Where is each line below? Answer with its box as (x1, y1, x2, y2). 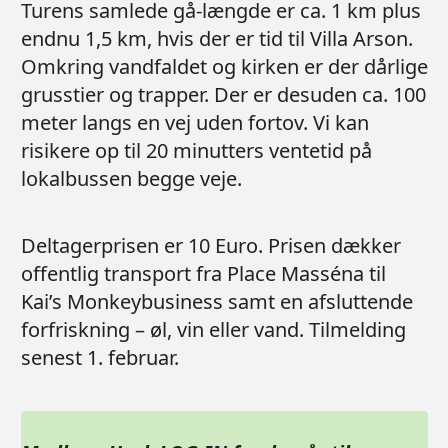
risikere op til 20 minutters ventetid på (21, 136, 372, 164)
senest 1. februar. (21, 343, 179, 371)
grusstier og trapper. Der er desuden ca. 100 (21, 80, 426, 108)
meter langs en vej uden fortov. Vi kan (21, 108, 369, 136)
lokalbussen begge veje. (21, 164, 242, 192)
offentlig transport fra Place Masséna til (21, 259, 386, 287)
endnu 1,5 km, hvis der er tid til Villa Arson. (21, 24, 413, 52)
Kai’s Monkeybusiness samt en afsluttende (21, 287, 413, 315)
